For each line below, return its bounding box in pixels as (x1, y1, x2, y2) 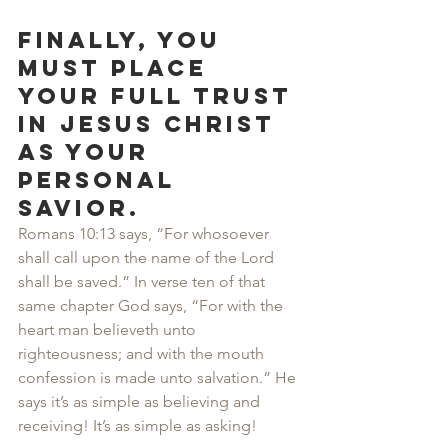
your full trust (18, 82, 302, 110)
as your (18, 138, 159, 166)
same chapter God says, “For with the (18, 296, 287, 315)
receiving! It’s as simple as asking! (18, 416, 257, 435)
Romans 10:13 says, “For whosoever (18, 224, 273, 243)
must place (18, 54, 217, 82)
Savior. (18, 194, 140, 222)
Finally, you (18, 26, 231, 54)
